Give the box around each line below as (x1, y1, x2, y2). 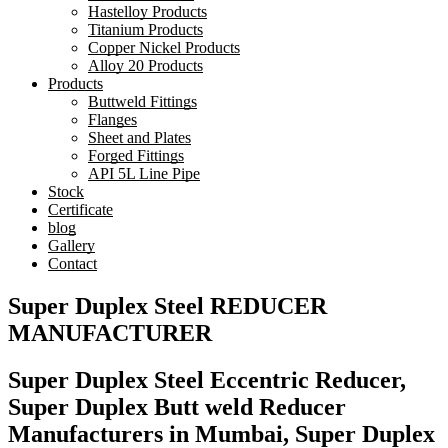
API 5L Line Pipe (88, 165, 200, 183)
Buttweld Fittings (88, 93, 197, 111)
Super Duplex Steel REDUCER (8, 293, 327, 320)
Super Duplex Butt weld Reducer (8, 394, 346, 421)
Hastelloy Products (88, 3, 207, 21)
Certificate (48, 201, 113, 219)
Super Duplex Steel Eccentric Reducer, (8, 367, 406, 394)
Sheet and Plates (88, 129, 191, 147)
